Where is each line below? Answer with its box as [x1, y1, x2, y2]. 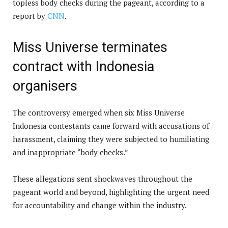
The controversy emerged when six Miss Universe [13, 107, 185, 118]
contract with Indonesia [13, 58, 154, 75]
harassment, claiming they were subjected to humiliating [13, 133, 209, 144]
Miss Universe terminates [13, 39, 167, 55]
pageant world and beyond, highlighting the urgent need [13, 186, 209, 197]
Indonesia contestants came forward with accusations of [13, 120, 209, 131]
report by [13, 10, 47, 21]
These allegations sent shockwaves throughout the [13, 173, 192, 184]
